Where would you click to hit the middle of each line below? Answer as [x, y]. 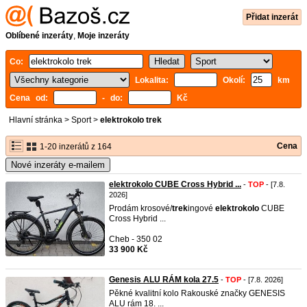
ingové [201, 208]
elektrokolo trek [131, 120]
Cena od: [32, 98]
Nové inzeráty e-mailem [58, 165]
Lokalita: [155, 80]
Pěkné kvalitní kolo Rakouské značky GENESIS [197, 293]
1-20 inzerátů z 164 [75, 147]
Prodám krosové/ [140, 208]
